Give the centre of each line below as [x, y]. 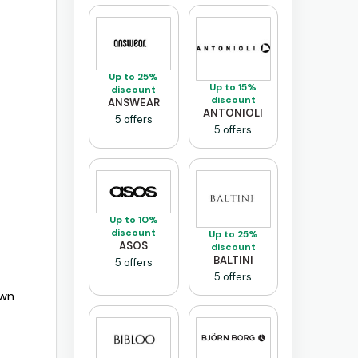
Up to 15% [233, 87]
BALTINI [233, 260]
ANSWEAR [133, 103]
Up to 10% [133, 219]
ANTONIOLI [233, 113]
